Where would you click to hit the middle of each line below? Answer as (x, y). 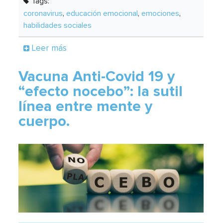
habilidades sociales (58, 25)
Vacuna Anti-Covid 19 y (97, 76)
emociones (161, 13)
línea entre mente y (86, 106)
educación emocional (102, 13)
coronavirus (43, 13)
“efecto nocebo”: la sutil (101, 91)
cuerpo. (44, 121)
